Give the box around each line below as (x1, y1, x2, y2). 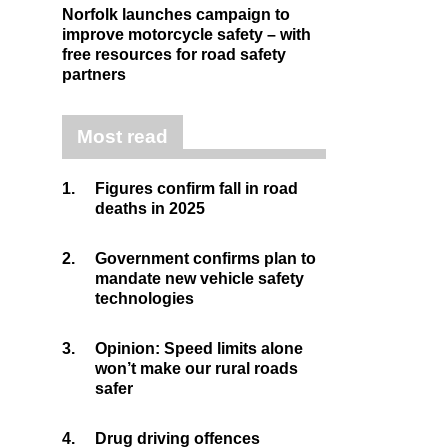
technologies (95, 290, 194, 307)
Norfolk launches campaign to (62, 6, 290, 23)
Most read (77, 126, 168, 147)
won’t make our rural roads (95, 360, 298, 377)
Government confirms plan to (95, 250, 316, 267)
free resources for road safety (62, 46, 286, 63)
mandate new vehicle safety (95, 270, 304, 287)
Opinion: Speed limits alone (95, 340, 303, 357)
